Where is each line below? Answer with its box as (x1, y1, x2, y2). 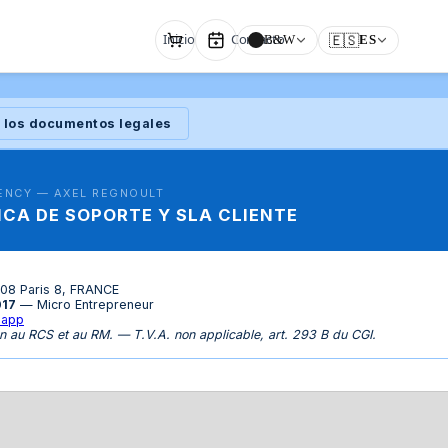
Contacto (230, 30, 285, 48)
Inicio (163, 30, 195, 48)
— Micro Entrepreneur (16, 296, 154, 312)
